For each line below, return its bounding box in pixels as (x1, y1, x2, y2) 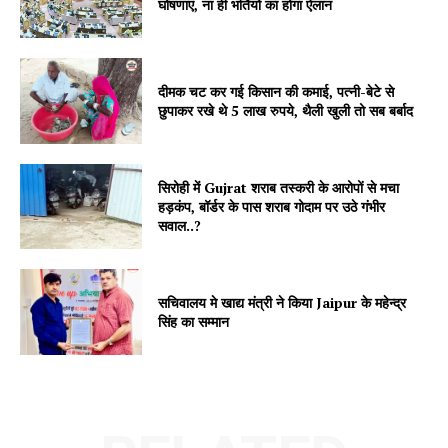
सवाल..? (158, 215, 202, 235)
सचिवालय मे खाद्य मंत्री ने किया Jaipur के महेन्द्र (158, 293, 407, 313)
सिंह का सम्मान (158, 312, 230, 332)
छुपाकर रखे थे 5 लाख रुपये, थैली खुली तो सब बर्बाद (158, 100, 414, 120)
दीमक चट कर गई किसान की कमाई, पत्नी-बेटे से (158, 81, 395, 101)
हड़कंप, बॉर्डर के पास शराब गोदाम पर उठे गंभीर (158, 196, 386, 216)
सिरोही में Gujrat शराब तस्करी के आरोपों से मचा (158, 177, 400, 197)
